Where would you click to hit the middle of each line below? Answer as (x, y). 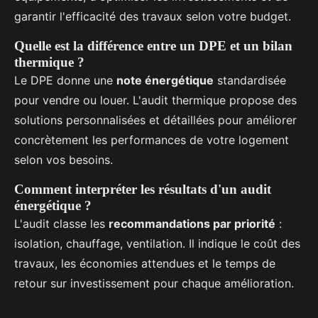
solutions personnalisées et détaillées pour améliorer (155, 120)
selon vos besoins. (64, 159)
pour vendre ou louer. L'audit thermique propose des (155, 100)
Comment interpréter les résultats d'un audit (143, 189)
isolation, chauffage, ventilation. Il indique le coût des (157, 243)
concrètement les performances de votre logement (152, 139)
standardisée (250, 80)
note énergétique (165, 80)
